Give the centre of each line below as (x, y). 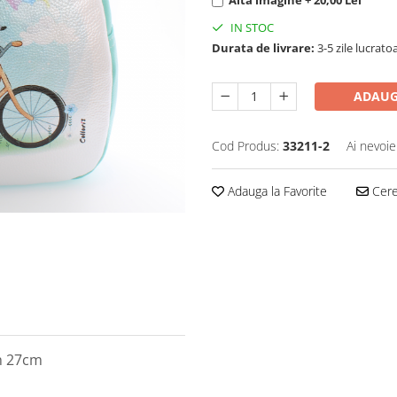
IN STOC (251, 27)
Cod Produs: (245, 145)
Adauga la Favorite (276, 191)
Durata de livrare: (263, 47)
